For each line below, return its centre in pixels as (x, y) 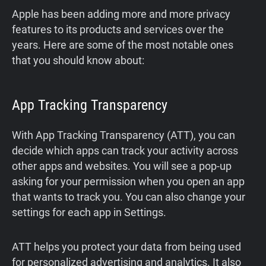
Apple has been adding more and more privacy (121, 14)
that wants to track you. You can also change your (129, 197)
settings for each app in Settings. (89, 213)
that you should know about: (78, 61)
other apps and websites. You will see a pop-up (122, 166)
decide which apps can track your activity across (125, 151)
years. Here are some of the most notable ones (123, 45)
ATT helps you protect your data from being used (126, 247)
